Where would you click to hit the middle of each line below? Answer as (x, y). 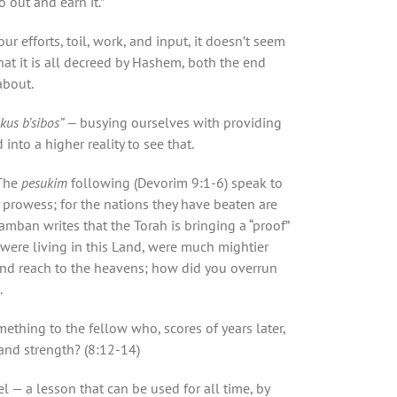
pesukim (46, 182)
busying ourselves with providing (181, 122)
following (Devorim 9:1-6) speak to (177, 182)
